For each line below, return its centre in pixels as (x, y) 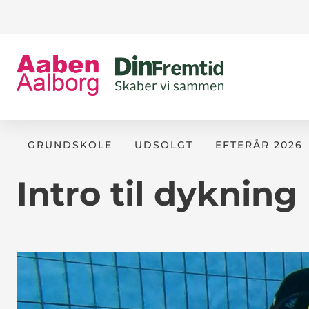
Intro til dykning (157, 194)
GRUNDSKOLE (70, 145)
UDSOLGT (164, 145)
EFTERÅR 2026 (259, 145)
